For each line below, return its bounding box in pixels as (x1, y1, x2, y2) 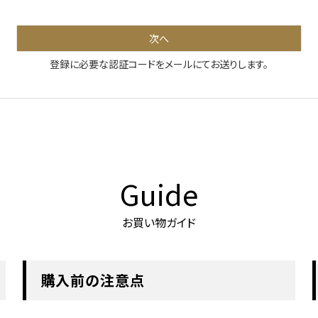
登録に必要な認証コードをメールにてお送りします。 (50, 57, 268, 72)
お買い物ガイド (122, 213, 196, 231)
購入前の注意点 (40, 269, 145, 290)
